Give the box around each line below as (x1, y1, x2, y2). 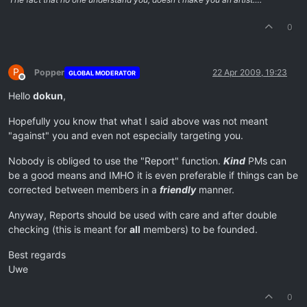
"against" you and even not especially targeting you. (8, 130, 243, 142)
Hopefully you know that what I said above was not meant (8, 115, 268, 127)
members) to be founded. (140, 223, 258, 236)
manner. (196, 184, 234, 196)
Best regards (8, 249, 66, 261)
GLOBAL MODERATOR (68, 69, 136, 77)
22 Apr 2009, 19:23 (212, 67, 287, 78)
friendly (160, 184, 196, 196)
